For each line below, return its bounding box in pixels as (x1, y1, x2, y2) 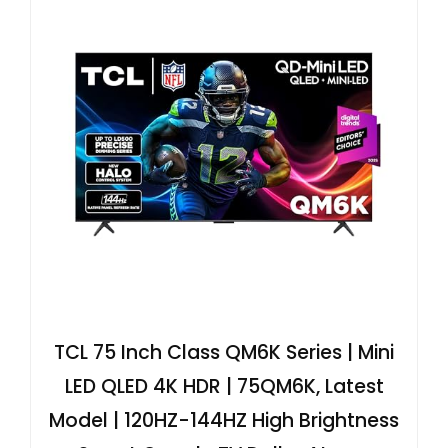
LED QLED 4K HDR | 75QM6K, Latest (64, 373, 384, 401)
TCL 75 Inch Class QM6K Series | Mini (54, 339, 394, 367)
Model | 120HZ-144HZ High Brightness (49, 407, 399, 435)
